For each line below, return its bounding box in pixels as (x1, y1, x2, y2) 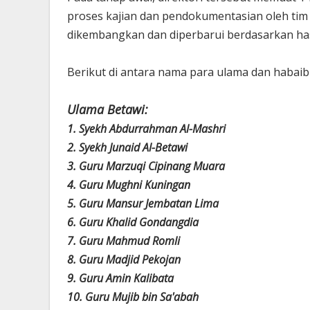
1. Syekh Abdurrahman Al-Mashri (67, 121, 226, 136)
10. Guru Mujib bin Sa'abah (67, 289, 199, 304)
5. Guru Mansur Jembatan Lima (67, 196, 219, 211)
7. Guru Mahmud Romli (67, 233, 180, 248)
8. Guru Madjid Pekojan (67, 252, 181, 267)
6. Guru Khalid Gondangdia (67, 215, 199, 230)
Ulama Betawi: (67, 101, 148, 118)
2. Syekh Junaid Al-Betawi (67, 140, 188, 155)
